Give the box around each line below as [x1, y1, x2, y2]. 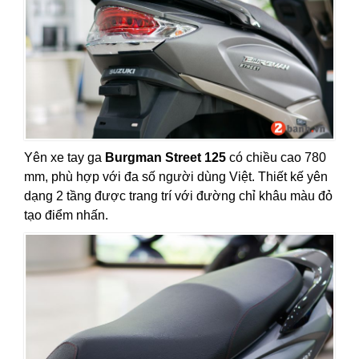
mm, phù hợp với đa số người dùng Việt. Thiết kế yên [24, 169, 328, 184]
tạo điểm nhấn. [24, 208, 108, 222]
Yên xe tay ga [24, 150, 105, 164]
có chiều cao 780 [226, 150, 326, 164]
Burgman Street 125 [105, 150, 226, 164]
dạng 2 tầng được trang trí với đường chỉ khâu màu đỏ [24, 188, 333, 203]
